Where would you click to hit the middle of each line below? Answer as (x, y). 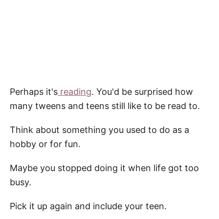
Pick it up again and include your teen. (88, 206)
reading (75, 91)
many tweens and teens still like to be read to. (105, 106)
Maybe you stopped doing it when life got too (104, 168)
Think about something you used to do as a (99, 130)
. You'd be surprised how (142, 91)
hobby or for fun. (45, 144)
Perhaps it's (34, 91)
